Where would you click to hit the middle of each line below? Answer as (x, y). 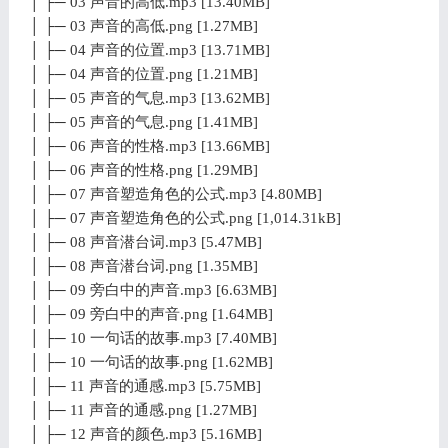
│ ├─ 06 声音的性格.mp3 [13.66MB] (149, 145)
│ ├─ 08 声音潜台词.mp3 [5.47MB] (145, 241)
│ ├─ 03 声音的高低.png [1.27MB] (143, 25)
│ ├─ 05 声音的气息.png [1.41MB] (143, 121)
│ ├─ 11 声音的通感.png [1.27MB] (142, 409)
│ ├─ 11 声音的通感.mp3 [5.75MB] (144, 385)
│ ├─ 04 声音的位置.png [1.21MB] (143, 73)
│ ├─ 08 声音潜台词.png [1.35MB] (143, 265)
